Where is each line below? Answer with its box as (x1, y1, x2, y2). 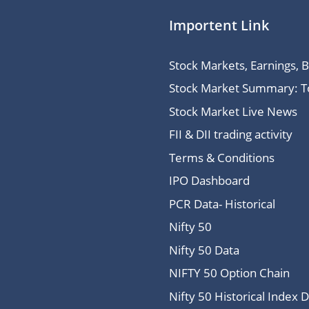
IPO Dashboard (168, 172, 250, 189)
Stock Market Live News (168, 103, 297, 119)
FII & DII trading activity (168, 126, 292, 143)
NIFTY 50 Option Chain (168, 265, 290, 281)
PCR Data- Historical (168, 195, 275, 212)
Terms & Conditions (168, 149, 275, 166)
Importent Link (168, 15, 269, 34)
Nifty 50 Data (168, 241, 239, 258)
